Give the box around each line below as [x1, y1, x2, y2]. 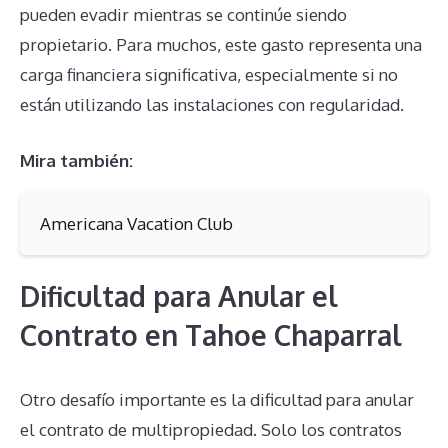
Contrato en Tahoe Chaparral [20, 316, 402, 353]
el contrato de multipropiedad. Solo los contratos [20, 418, 402, 440]
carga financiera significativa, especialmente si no [20, 64, 398, 86]
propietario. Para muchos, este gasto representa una [20, 34, 422, 56]
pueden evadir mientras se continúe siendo [20, 4, 347, 26]
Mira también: [20, 149, 133, 171]
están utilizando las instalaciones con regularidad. [20, 94, 404, 116]
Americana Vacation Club [40, 212, 233, 234]
